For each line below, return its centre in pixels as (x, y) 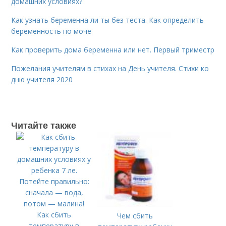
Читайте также (44, 125)
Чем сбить (135, 216)
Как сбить (54, 215)
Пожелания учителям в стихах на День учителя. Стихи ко (110, 68)
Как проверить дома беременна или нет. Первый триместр (113, 50)
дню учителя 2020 (42, 79)
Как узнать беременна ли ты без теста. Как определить (108, 20)
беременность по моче (51, 31)
